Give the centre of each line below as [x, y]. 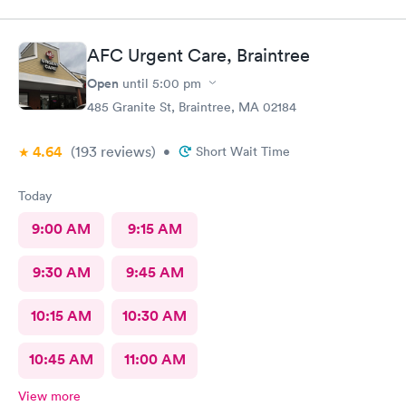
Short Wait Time [243, 151]
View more [49, 396]
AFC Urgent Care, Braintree [198, 55]
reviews [124, 151]
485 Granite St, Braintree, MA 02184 [192, 106]
